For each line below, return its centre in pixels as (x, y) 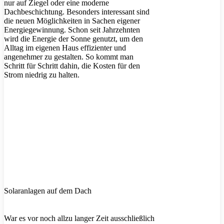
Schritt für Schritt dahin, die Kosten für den (72, 65)
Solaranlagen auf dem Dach (48, 190)
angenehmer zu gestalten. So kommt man (69, 56)
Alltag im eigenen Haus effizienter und (65, 47)
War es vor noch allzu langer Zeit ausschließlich (79, 218)
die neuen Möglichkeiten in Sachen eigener (72, 20)
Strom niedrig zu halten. (42, 74)
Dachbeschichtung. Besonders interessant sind (77, 11)
